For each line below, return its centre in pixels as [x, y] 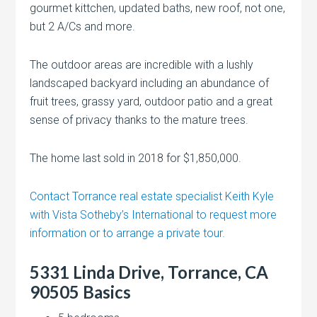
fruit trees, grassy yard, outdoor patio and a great [151, 102]
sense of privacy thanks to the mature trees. [139, 120]
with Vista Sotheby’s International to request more [154, 215]
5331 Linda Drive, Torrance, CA [149, 272]
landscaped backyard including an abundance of [150, 83]
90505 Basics [81, 292]
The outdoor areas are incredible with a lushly [142, 65]
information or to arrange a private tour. [128, 234]
